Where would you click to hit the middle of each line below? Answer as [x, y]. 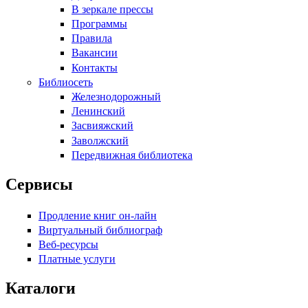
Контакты [95, 67]
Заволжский [100, 140]
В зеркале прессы [112, 9]
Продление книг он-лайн [98, 215]
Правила [92, 38]
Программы [99, 24]
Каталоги [41, 288]
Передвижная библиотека [132, 155]
